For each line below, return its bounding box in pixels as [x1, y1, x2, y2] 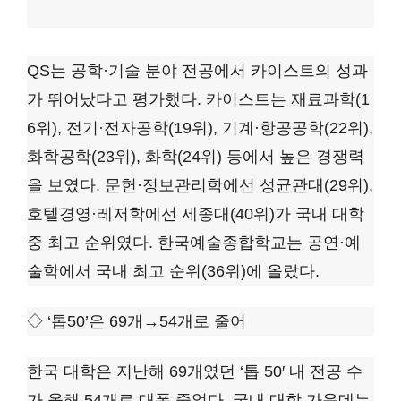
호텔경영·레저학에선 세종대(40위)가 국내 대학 [27, 205, 364, 224]
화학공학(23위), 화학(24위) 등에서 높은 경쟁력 [27, 148, 364, 166]
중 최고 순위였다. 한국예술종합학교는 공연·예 [27, 234, 361, 252]
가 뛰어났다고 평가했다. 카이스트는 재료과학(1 [27, 90, 370, 109]
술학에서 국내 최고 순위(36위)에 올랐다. [27, 262, 320, 281]
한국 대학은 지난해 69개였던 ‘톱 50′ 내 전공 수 [27, 363, 363, 381]
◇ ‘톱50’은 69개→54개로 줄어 [27, 312, 246, 331]
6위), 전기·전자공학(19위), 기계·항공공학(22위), [27, 119, 373, 138]
